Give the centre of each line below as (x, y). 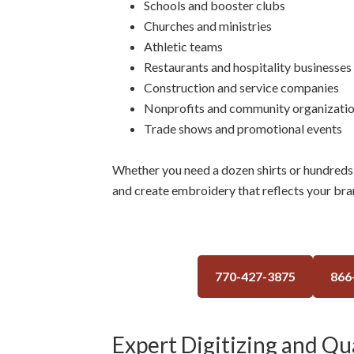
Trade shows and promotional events (243, 128)
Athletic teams (183, 46)
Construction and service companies (241, 87)
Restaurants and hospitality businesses (248, 66)
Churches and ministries (208, 25)
